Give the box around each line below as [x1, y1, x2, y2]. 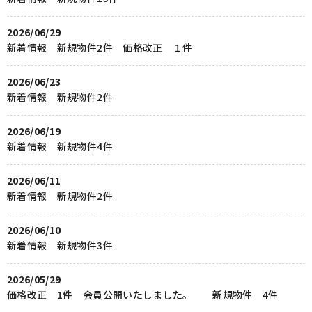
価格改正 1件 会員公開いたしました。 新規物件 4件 [7, 288, 279, 302]
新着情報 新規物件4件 [7, 139, 113, 154]
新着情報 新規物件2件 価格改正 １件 [7, 40, 193, 55]
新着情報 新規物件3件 [7, 238, 113, 253]
